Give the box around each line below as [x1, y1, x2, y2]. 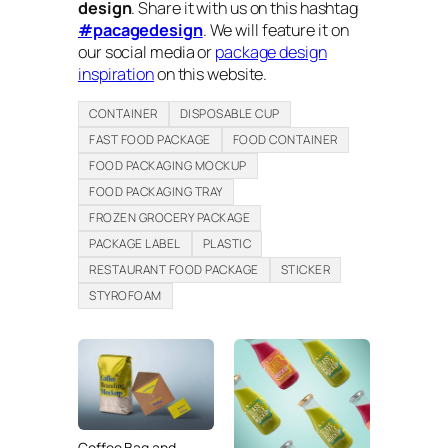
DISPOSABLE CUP [179, 105, 280, 123]
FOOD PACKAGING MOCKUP [89, 157, 247, 175]
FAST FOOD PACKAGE [89, 131, 211, 149]
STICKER [280, 261, 330, 279]
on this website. [153, 63, 268, 86]
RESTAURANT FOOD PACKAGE [89, 261, 259, 279]
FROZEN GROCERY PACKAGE [89, 209, 250, 227]
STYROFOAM [89, 287, 162, 305]
